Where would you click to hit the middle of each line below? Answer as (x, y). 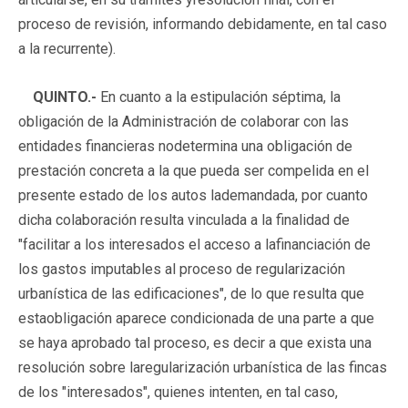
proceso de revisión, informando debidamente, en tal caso (203, 24)
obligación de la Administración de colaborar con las (184, 121)
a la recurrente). (67, 48)
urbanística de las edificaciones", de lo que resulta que (191, 293)
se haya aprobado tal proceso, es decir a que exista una (195, 342)
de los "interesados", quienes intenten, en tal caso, (178, 392)
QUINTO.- (65, 97)
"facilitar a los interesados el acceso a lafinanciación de (194, 244)
